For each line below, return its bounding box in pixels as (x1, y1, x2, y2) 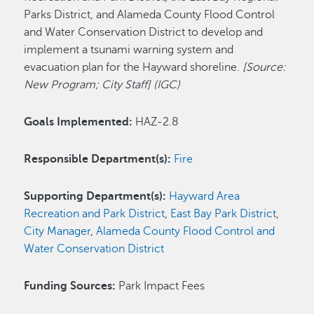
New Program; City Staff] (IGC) (24, 78, 184, 91)
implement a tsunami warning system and (24, 43, 234, 56)
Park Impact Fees (116, 280, 205, 292)
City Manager (24, 225, 91, 238)
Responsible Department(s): (24, 153, 172, 165)
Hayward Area (169, 190, 240, 203)
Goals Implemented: (24, 116, 133, 128)
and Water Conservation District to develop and (24, 26, 264, 39)
